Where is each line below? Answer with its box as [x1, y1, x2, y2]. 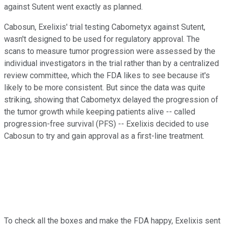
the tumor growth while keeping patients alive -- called [4, 106, 195, 117]
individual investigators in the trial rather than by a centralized [4, 58, 219, 68]
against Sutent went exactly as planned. [4, 2, 143, 12]
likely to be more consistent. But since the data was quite [4, 82, 205, 92]
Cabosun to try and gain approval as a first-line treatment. [4, 131, 204, 141]
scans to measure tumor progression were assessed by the [4, 46, 215, 56]
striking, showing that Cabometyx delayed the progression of [4, 94, 218, 104]
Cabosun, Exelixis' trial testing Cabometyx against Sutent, [4, 22, 205, 32]
